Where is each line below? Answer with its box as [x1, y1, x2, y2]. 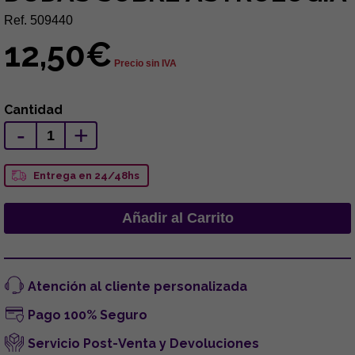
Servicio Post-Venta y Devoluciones [28, 336, 259, 351]
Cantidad [4, 102, 63, 117]
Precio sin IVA [114, 58, 177, 69]
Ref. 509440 [4, 13, 73, 27]
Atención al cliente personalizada [28, 279, 247, 294]
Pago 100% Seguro [28, 307, 147, 323]
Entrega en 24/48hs [33, 170, 139, 181]
